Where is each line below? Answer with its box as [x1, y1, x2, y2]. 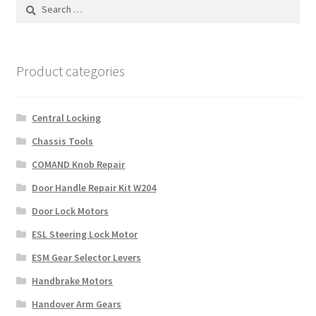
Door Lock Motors [32, 204, 109, 217]
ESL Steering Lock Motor [32, 227, 138, 241]
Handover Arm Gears [32, 297, 122, 310]
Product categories [16, 61, 125, 80]
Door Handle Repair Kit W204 [32, 181, 157, 194]
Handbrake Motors [32, 274, 114, 287]
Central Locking [32, 111, 102, 124]
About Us [16, 166, 60, 181]
